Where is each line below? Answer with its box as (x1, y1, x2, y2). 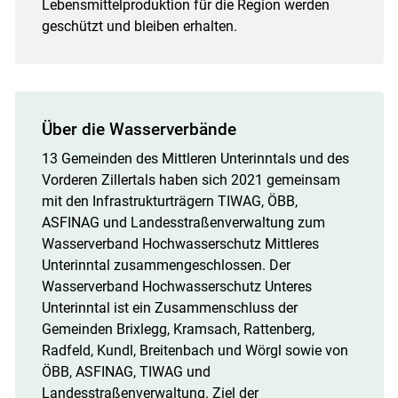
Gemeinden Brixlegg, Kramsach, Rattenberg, (41, 320, 314, 338)
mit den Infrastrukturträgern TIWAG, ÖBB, (41, 192, 298, 210)
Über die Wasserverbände (41, 118, 236, 139)
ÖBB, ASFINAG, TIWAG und (41, 362, 211, 380)
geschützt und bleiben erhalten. (41, 17, 237, 35)
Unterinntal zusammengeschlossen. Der (41, 256, 291, 274)
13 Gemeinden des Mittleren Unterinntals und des (41, 149, 349, 167)
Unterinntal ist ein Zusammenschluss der (41, 298, 298, 316)
